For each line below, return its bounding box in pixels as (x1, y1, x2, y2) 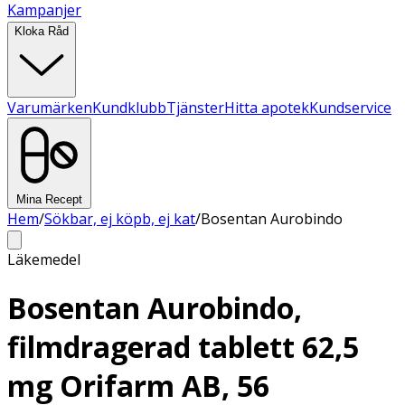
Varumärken (7, 98, 92, 118)
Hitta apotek (224, 98, 309, 118)
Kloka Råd (14, 24, 69, 38)
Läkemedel (7, 250, 80, 269)
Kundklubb (92, 98, 166, 118)
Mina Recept (16, 193, 82, 206)
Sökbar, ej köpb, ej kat (44, 209, 195, 229)
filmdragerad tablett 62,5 (7, 327, 359, 367)
